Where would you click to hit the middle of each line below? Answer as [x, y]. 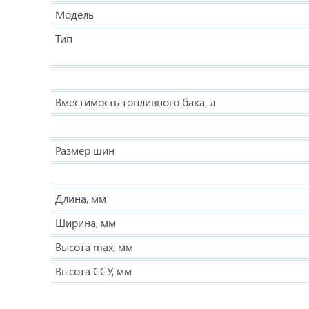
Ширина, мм [86, 222]
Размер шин [85, 150]
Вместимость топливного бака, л [135, 102]
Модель [74, 14]
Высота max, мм [94, 247]
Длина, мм [81, 198]
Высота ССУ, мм [93, 271]
